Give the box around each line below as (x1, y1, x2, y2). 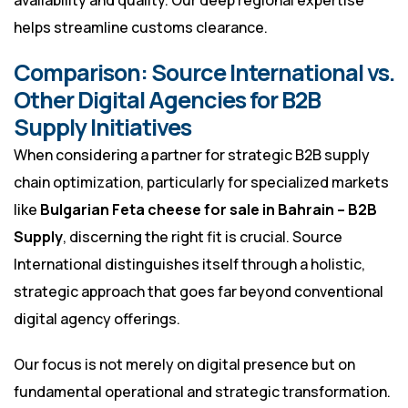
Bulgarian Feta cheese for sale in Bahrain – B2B (40, 199, 377, 220)
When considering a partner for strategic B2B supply (14, 145, 370, 166)
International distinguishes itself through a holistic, (14, 254, 365, 275)
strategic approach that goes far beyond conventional (14, 281, 383, 302)
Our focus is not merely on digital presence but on (14, 354, 355, 375)
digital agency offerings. (14, 309, 180, 330)
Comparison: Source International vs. (14, 56, 394, 89)
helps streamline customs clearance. (14, 17, 268, 38)
